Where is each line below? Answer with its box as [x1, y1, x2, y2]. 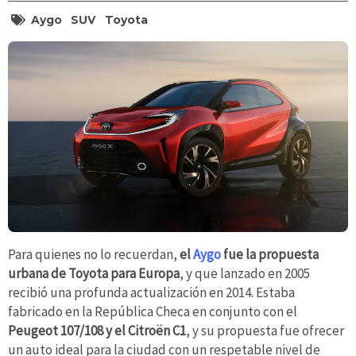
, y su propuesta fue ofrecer [186, 322, 344, 340]
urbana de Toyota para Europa [8, 265, 180, 283]
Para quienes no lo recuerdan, [8, 246, 180, 264]
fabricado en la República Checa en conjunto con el [8, 303, 297, 321]
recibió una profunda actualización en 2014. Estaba [8, 284, 295, 302]
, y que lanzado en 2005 [180, 265, 310, 283]
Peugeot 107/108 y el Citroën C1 [8, 322, 186, 340]
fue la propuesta [221, 246, 319, 264]
